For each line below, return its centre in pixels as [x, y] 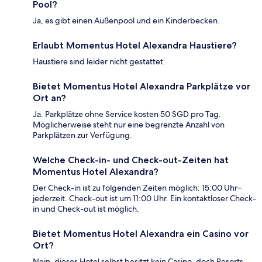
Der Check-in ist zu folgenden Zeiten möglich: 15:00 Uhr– [137, 188]
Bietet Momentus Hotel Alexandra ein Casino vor [141, 234]
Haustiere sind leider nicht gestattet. [99, 62]
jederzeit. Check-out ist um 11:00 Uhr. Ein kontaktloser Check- [144, 199]
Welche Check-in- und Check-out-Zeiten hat [131, 160]
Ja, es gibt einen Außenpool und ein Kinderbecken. [126, 21]
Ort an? [49, 98]
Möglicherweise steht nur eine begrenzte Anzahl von [129, 125]
